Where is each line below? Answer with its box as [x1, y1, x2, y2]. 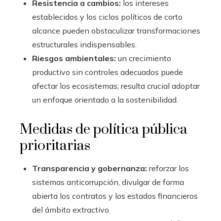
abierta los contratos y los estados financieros [32, 191, 198, 201]
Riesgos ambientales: [32, 53, 116, 64]
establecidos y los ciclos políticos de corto [32, 12, 183, 22]
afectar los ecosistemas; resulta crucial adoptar [32, 81, 200, 91]
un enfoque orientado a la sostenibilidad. [32, 95, 178, 105]
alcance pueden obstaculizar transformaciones [32, 26, 200, 36]
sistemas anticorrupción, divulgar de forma [32, 177, 184, 187]
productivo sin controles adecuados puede [32, 67, 183, 77]
